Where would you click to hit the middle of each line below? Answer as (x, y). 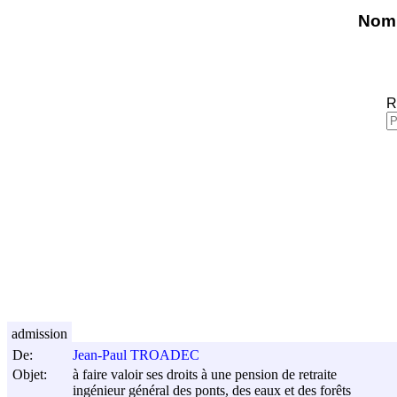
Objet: (30, 374)
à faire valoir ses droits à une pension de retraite (205, 375)
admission (39, 333)
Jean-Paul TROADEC (136, 355)
